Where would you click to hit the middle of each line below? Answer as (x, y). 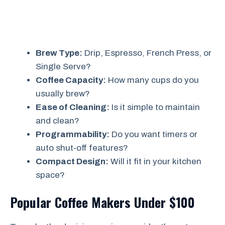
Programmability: (73, 134)
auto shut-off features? (82, 148)
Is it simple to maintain (155, 107)
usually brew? (63, 93)
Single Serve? (63, 66)
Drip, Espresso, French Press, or (147, 53)
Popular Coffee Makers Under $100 (102, 202)
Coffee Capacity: (71, 80)
